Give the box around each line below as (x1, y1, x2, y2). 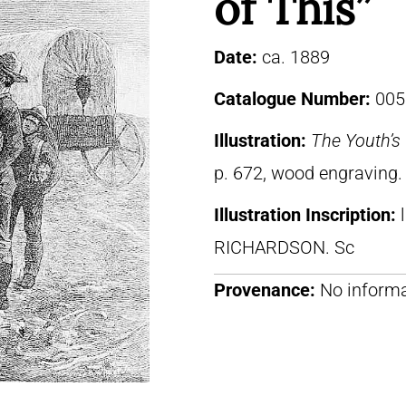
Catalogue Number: (214, 88, 375, 110)
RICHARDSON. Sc (214, 237, 354, 258)
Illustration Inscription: (214, 204, 401, 226)
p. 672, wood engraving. (214, 162, 402, 184)
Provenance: (214, 279, 315, 301)
